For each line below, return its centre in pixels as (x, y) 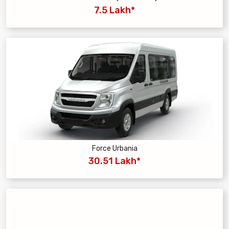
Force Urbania (114, 149)
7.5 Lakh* (114, 10)
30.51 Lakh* (114, 161)
